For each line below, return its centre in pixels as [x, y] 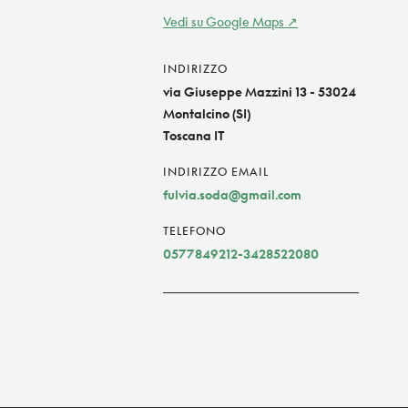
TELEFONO [194, 231]
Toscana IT [194, 136]
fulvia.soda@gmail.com [232, 195]
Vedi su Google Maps [224, 22]
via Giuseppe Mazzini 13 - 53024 [260, 92]
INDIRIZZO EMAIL [216, 172]
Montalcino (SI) [207, 114]
